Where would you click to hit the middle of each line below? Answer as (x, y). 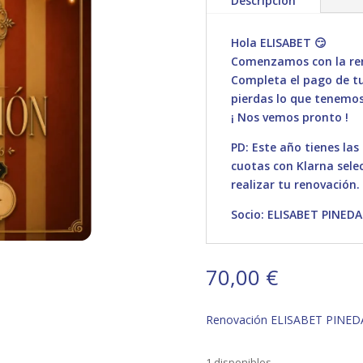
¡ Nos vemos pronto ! (289, 117)
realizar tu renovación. (295, 185)
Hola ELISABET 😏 (278, 43)
